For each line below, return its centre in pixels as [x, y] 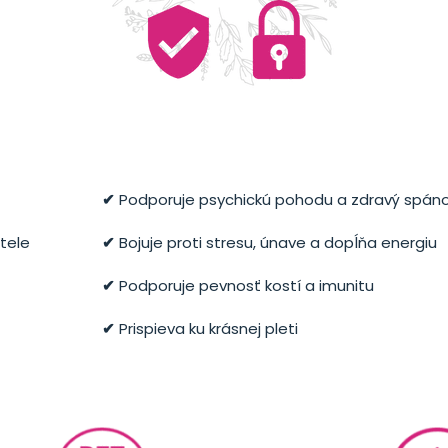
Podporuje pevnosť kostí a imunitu [244, 285]
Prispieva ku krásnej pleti [206, 328]
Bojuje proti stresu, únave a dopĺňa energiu [276, 242]
